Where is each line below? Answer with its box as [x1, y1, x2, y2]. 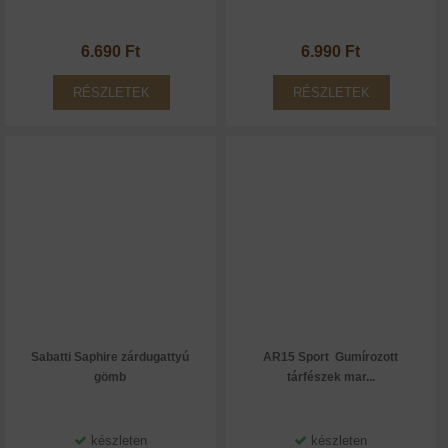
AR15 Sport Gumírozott [263, 350, 399, 364]
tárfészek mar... [286, 370, 375, 384]
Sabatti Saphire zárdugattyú [31, 350, 190, 364]
